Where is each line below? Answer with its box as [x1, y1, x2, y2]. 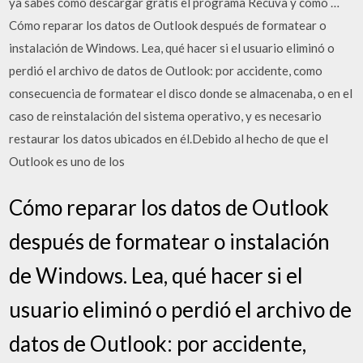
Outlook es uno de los [9, 153, 126, 169]
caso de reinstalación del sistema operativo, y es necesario [9, 108, 322, 123]
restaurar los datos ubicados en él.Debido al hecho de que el [9, 130, 329, 146]
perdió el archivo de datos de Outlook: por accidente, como [9, 62, 323, 78]
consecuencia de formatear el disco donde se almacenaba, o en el [9, 85, 353, 100]
